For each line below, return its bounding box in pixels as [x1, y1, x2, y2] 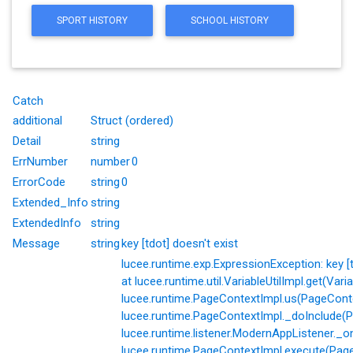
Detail [13, 134, 41, 148]
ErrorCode [13, 175, 65, 189]
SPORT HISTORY [56, 14, 128, 26]
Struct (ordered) [91, 113, 173, 128]
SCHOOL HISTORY [190, 14, 269, 26]
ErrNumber [13, 154, 68, 169]
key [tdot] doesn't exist [121, 236, 238, 251]
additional [13, 113, 62, 128]
